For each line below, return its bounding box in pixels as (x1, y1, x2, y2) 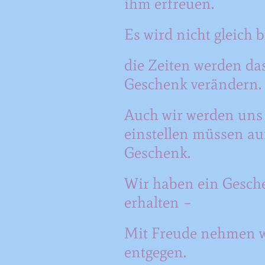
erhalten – (124, 192, 192, 212)
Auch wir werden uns (124, 105, 263, 124)
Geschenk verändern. (124, 74, 261, 93)
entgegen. (124, 242, 186, 261)
